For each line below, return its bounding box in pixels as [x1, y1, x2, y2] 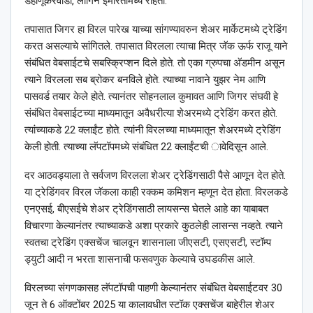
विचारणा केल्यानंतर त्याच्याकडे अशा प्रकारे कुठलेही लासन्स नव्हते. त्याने [24, 219, 283, 233]
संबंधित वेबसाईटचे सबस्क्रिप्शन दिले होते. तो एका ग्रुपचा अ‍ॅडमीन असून [24, 57, 285, 70]
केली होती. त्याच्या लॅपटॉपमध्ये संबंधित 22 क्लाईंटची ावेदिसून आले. [24, 140, 268, 154]
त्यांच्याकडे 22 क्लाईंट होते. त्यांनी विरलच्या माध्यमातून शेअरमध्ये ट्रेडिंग [24, 124, 281, 137]
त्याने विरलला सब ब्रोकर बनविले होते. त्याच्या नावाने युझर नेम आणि [24, 73, 265, 87]
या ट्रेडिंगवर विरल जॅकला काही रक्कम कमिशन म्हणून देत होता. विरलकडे [24, 186, 288, 199]
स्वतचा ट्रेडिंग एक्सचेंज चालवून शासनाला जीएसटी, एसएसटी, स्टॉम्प [24, 236, 271, 249]
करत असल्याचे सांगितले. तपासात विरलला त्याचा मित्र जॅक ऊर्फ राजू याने [24, 40, 288, 53]
